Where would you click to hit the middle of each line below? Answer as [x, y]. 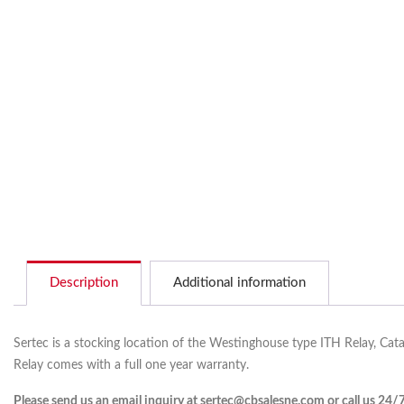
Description [84, 283]
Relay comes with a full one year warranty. [131, 365]
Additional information [239, 283]
